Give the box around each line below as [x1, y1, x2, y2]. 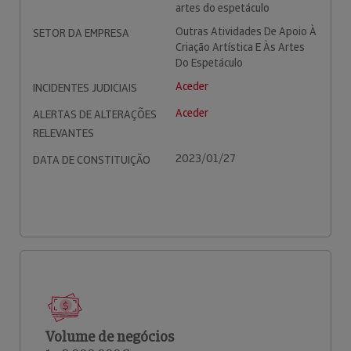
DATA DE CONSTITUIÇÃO [33, 153, 150, 167]
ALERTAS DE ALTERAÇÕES [33, 107, 157, 121]
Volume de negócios [45, 327, 174, 346]
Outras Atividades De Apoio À [175, 24, 317, 38]
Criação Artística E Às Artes [175, 40, 305, 54]
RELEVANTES [33, 126, 94, 140]
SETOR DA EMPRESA [33, 26, 129, 40]
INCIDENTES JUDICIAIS [33, 81, 137, 95]
